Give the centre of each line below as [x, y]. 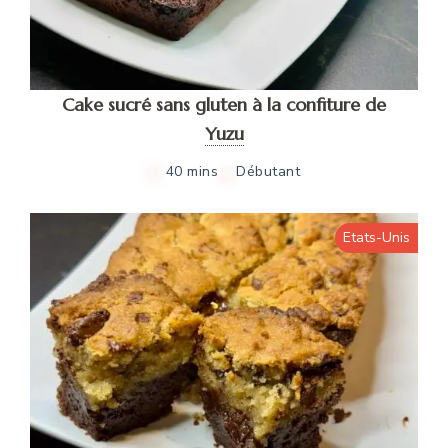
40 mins [192, 172]
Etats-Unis [376, 238]
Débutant [268, 172]
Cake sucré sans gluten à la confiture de [224, 105]
